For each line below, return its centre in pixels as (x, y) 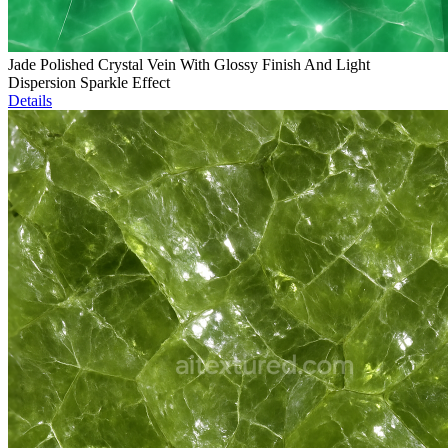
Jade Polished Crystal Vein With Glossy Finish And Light (189, 65)
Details (30, 101)
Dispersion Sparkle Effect (89, 83)
